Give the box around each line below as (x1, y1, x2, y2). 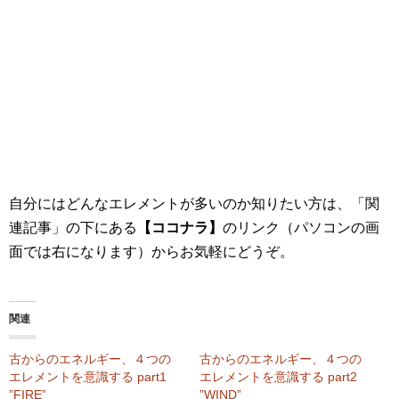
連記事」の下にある (9, 220, 137, 236)
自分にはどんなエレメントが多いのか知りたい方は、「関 (9, 196, 379, 212)
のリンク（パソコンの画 (223, 220, 379, 236)
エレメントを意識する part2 (199, 370, 357, 385)
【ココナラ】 (137, 220, 223, 236)
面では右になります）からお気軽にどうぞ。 (9, 244, 294, 260)
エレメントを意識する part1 (9, 370, 167, 385)
